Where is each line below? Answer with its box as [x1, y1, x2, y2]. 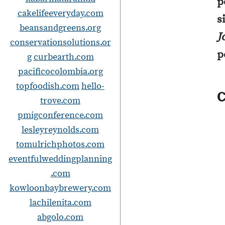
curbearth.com [33, 51, 94, 63]
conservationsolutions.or [10, 37, 111, 48]
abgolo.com [37, 211, 83, 223]
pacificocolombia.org [18, 66, 103, 77]
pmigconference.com [18, 109, 103, 121]
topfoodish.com [16, 80, 79, 92]
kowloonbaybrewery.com [10, 182, 111, 194]
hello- [81, 80, 104, 92]
